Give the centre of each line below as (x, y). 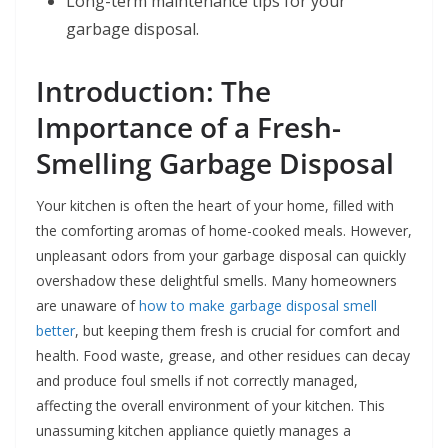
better (55, 331)
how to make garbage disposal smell (258, 306)
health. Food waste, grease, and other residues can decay (223, 356)
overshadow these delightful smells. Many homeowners (216, 281)
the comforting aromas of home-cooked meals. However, (224, 231)
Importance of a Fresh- (188, 127)
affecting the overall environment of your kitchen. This (210, 406)
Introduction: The (153, 91)
